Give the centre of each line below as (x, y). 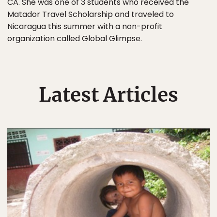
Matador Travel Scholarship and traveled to (91, 14)
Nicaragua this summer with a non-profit (85, 26)
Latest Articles (108, 95)
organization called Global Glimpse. (75, 39)
